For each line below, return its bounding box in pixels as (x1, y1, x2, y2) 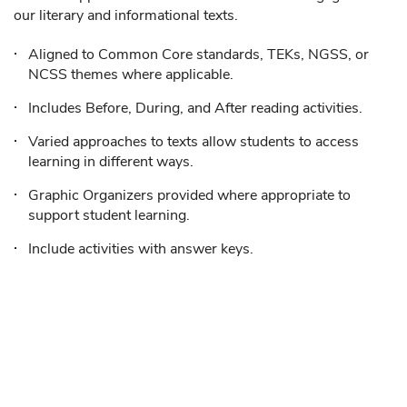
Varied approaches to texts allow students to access (28, 132, 359, 152)
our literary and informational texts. (14, 5, 238, 25)
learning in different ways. (28, 152, 194, 172)
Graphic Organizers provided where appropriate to (28, 185, 351, 205)
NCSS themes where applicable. (28, 65, 233, 84)
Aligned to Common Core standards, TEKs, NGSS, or (28, 45, 369, 65)
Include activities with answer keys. (28, 239, 253, 259)
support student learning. (28, 205, 190, 225)
